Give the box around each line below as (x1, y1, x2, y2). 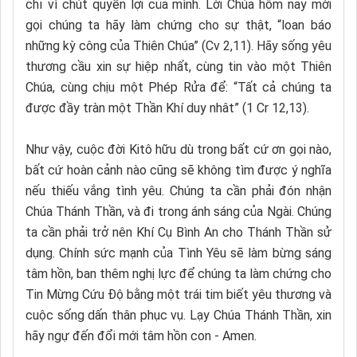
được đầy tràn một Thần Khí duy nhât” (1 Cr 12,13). (25, 100, 309, 116)
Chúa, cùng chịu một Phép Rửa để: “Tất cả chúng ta (25, 79, 331, 95)
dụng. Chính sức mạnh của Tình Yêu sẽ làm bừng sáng (25, 245, 331, 261)
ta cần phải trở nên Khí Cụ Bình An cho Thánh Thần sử (25, 224, 331, 240)
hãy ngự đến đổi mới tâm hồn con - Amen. (25, 328, 257, 343)
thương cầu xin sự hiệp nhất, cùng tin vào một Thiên (25, 58, 331, 74)
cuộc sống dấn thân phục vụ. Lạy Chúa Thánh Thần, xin (25, 307, 331, 323)
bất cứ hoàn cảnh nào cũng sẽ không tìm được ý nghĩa (25, 162, 331, 178)
